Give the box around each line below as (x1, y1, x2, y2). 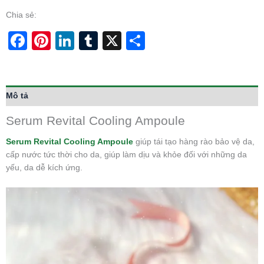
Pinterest (51, 30, 126, 51)
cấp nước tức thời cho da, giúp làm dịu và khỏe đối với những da (6, 150, 247, 160)
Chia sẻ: (6, 11, 37, 19)
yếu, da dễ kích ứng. (6, 163, 82, 173)
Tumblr (98, 30, 157, 51)
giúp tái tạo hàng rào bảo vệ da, (133, 137, 255, 147)
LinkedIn (74, 30, 146, 51)
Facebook (27, 30, 111, 51)
